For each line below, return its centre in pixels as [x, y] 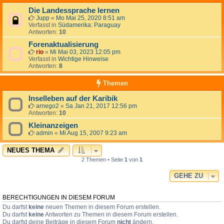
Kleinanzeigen [53, 126]
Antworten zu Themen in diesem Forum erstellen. [111, 215]
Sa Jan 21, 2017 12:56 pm [101, 106]
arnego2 [47, 106]
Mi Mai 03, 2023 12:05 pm [85, 52]
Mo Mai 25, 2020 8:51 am [90, 18]
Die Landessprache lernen [74, 11]
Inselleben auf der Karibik [73, 99]
